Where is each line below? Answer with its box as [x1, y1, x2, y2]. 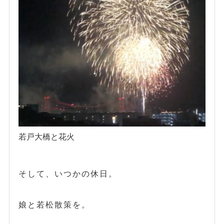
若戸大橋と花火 [18, 131, 74, 142]
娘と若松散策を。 [18, 199, 90, 210]
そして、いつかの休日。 [18, 168, 117, 179]
